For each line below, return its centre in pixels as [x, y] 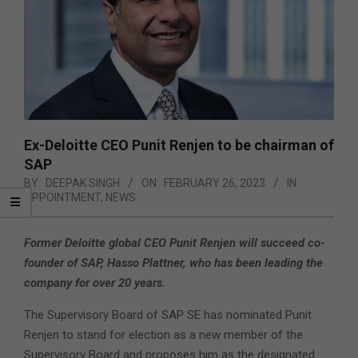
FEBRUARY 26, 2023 [215, 183]
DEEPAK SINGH [83, 183]
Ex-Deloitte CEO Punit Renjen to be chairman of [179, 145]
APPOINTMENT [62, 197]
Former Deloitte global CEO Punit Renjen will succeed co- [175, 243]
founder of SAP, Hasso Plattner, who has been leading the [173, 263]
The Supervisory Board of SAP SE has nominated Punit [168, 314]
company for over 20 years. [96, 282]
